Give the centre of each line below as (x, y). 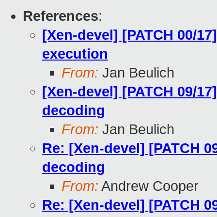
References (61, 16)
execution (75, 54)
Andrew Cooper (148, 186)
